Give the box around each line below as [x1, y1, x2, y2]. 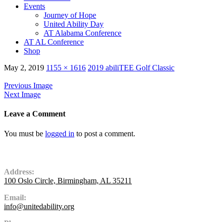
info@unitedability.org [4, 202, 74, 211]
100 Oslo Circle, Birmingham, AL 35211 [4, 176, 132, 185]
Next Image [4, 90, 41, 99]
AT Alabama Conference [44, 29, 121, 37]
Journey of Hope [44, 11, 96, 19]
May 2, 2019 [4, 63, 44, 72]
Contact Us [4, 147, 49, 158]
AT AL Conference [24, 38, 84, 46]
